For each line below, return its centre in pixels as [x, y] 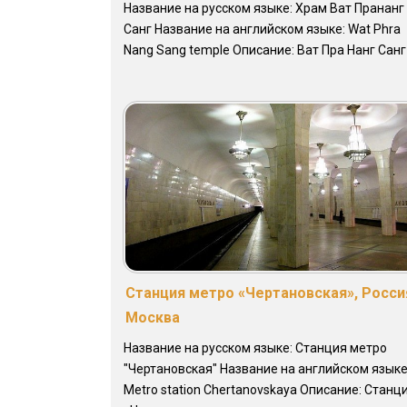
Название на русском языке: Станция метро [255, 348]
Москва [153, 318]
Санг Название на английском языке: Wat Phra [262, 30]
